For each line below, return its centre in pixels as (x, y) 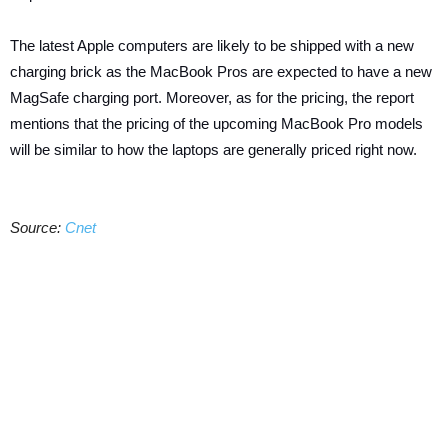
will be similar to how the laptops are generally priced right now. (213, 149)
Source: (37, 227)
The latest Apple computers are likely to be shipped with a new (212, 45)
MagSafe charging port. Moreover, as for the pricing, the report (212, 97)
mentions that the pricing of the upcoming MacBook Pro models (216, 123)
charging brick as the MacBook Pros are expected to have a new (221, 71)
